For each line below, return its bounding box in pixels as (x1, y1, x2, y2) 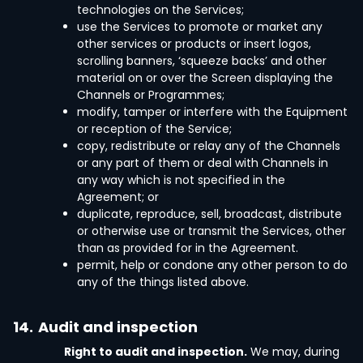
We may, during (247, 344, 340, 360)
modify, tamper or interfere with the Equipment (77, 104, 348, 120)
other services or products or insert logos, (77, 36, 311, 52)
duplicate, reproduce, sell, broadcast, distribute (77, 206, 342, 222)
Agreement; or (77, 189, 159, 205)
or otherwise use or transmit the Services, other (77, 223, 346, 239)
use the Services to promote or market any (77, 19, 322, 35)
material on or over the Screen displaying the (77, 70, 333, 86)
